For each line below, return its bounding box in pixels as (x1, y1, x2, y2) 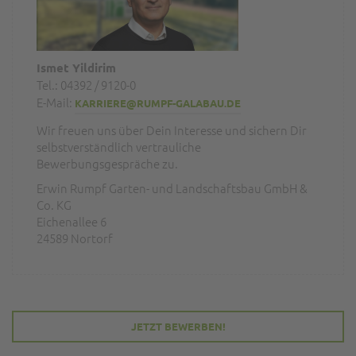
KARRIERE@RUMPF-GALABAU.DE (75, 96, 241, 110)
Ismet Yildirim (37, 60, 116, 76)
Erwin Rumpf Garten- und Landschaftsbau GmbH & (37, 180, 308, 197)
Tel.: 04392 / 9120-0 (37, 76, 136, 94)
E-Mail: (37, 94, 75, 111)
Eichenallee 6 (37, 213, 106, 230)
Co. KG (37, 196, 72, 214)
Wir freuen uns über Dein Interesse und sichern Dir (37, 122, 307, 139)
